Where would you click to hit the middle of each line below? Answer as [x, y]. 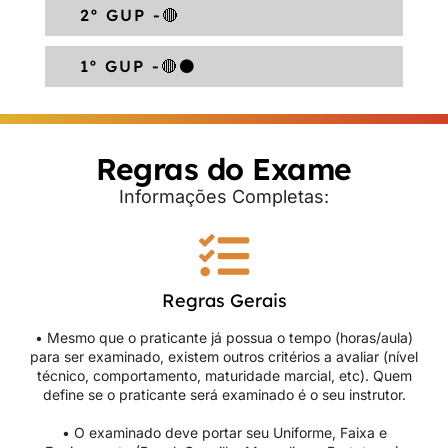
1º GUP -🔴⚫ [138, 66]
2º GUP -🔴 [129, 15]
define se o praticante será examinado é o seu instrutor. [224, 394]
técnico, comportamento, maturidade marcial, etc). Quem [224, 375]
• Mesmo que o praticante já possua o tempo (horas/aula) [224, 337]
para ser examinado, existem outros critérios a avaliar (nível [224, 356]
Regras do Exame [224, 169]
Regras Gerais [224, 300]
